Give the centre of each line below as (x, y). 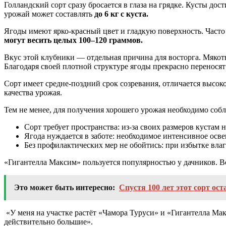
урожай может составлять (48, 14)
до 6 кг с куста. (120, 14)
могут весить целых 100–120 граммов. (73, 40)
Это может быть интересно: (65, 187)
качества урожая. (33, 92)
